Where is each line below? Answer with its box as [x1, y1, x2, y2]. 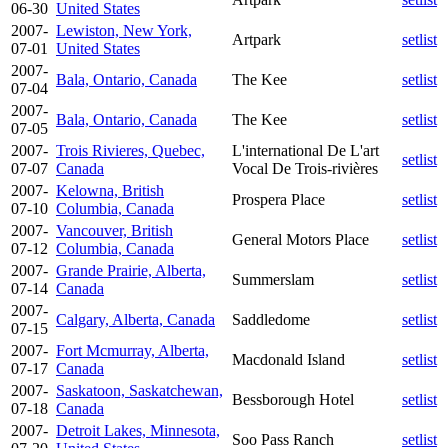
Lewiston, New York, [56, 21, 192, 39]
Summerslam [232, 270, 314, 288]
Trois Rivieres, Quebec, [56, 141, 205, 159]
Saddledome [232, 310, 310, 328]
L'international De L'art [232, 141, 379, 159]
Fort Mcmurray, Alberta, [56, 341, 209, 359]
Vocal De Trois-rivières [232, 159, 378, 177]
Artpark [232, 30, 281, 48]
